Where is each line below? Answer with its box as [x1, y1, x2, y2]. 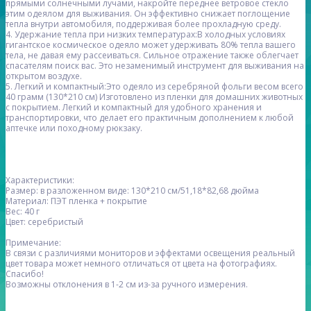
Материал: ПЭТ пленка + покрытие [6, 195, 147, 208]
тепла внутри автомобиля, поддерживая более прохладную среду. [6, 18, 281, 31]
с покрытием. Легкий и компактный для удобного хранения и [6, 101, 262, 114]
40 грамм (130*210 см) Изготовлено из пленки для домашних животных [6, 91, 303, 103]
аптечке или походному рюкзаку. [6, 122, 142, 135]
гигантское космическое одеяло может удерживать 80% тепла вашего [6, 39, 296, 51]
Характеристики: [6, 174, 74, 187]
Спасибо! [6, 268, 44, 280]
